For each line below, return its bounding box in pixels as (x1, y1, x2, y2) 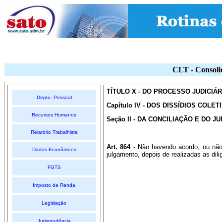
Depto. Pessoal (36, 95, 72, 100)
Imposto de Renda (33, 182, 75, 188)
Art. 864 (107, 143, 131, 151)
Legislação (42, 200, 66, 206)
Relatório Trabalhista (30, 129, 78, 135)
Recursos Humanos (32, 112, 76, 117)
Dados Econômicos (32, 147, 76, 152)
